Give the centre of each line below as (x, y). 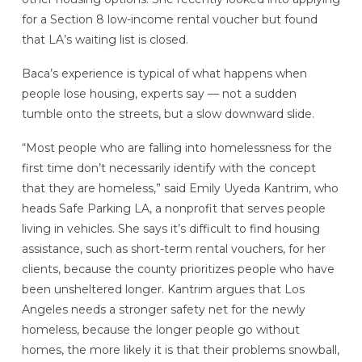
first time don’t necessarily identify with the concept (168, 168)
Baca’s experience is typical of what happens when (164, 73)
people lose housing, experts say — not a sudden (159, 93)
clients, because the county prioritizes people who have (178, 269)
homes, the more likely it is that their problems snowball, (180, 349)
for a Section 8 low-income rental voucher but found (169, 19)
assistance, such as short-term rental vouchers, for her (173, 248)
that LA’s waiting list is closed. (105, 39)
